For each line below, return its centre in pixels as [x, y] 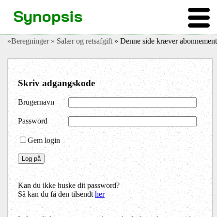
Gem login [44, 140]
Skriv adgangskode [56, 83]
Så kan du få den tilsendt [56, 194]
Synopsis [48, 16]
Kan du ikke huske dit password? [69, 186]
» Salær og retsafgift [83, 41]
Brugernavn [36, 102]
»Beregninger [28, 41]
